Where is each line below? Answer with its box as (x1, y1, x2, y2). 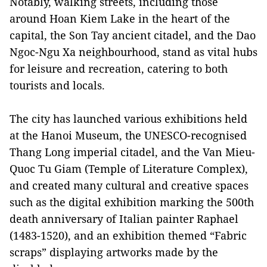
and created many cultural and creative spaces (10, 178, 249, 193)
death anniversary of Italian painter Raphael (10, 211, 238, 226)
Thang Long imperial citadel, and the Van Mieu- (10, 144, 255, 159)
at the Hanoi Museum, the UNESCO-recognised (10, 128, 247, 142)
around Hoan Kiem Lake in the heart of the (10, 11, 230, 26)
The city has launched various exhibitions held (10, 111, 247, 126)
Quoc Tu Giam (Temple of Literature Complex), (10, 161, 248, 176)
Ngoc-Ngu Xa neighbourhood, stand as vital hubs (10, 44, 257, 59)
